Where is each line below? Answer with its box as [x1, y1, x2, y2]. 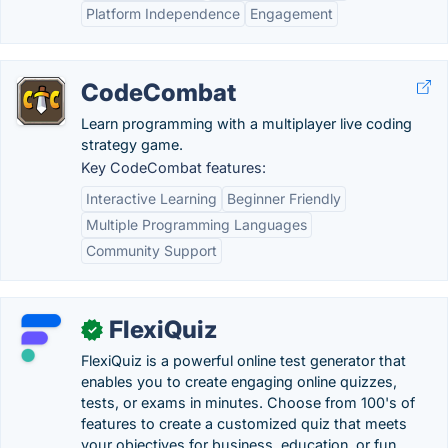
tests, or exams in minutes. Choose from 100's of [81, 394, 415, 411]
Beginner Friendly [227, 190, 341, 207]
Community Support [86, 242, 217, 259]
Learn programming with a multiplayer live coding [81, 115, 412, 132]
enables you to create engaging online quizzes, [81, 373, 397, 390]
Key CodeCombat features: [81, 159, 266, 176]
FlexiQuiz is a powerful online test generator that [81, 352, 406, 369]
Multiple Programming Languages [86, 216, 307, 233]
